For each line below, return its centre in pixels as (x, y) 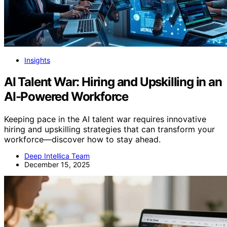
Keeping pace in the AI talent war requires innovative (105, 119)
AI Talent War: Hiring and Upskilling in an (113, 82)
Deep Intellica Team (57, 156)
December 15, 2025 (57, 165)
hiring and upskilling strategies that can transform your (109, 129)
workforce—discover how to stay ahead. (82, 140)
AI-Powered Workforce (66, 97)
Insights (37, 60)
